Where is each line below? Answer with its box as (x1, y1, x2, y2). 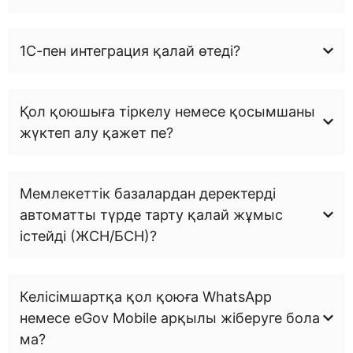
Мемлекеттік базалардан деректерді (20, 184, 276, 202)
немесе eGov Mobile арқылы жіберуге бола (20, 309, 320, 326)
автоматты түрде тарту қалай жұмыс (20, 206, 283, 223)
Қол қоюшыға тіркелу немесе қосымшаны (20, 102, 315, 120)
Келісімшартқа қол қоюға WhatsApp (20, 288, 272, 305)
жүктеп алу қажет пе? (20, 124, 173, 141)
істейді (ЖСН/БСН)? (20, 227, 157, 244)
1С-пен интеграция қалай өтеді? (20, 42, 240, 59)
